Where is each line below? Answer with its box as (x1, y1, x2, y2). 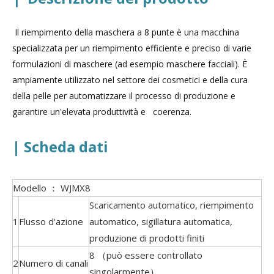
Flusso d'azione (19, 215, 83, 228)
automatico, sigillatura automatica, (89, 215, 232, 228)
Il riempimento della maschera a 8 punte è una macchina (12, 26, 239, 38)
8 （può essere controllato (89, 249, 202, 261)
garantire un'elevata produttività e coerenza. (12, 106, 191, 117)
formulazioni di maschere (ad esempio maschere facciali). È (12, 58, 247, 70)
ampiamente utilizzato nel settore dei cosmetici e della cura (12, 74, 248, 86)
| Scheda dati (12, 136, 108, 157)
